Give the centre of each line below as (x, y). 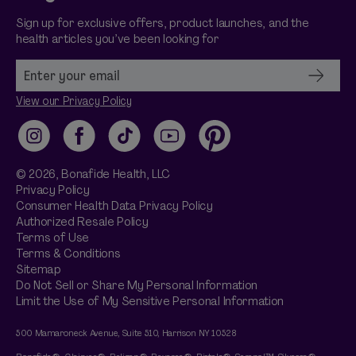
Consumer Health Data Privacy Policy (114, 205)
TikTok (126, 143)
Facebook (91, 143)
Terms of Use (53, 237)
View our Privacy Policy (74, 101)
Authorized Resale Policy (82, 221)
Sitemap (39, 269)
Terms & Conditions (68, 253)
